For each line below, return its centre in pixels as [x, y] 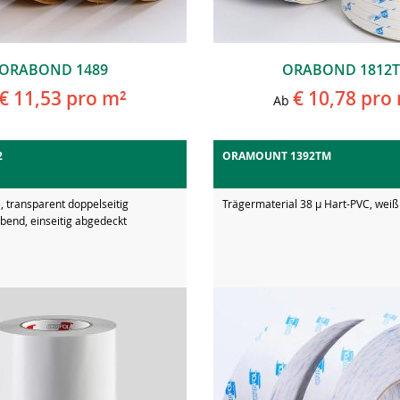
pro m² [94, 98]
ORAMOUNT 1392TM [277, 155]
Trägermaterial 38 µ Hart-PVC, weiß [310, 203]
